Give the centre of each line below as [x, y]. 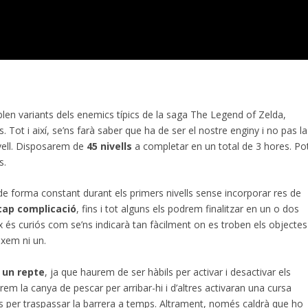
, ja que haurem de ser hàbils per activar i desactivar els [168, 272]
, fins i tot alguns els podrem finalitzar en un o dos [188, 209]
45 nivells [108, 146]
